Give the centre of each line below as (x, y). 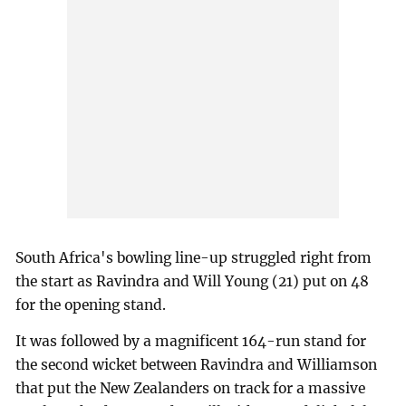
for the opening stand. (91, 304)
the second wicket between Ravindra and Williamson (197, 364)
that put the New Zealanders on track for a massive (191, 388)
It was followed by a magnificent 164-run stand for (191, 341)
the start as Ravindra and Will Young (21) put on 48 (193, 281)
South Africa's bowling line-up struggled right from (194, 257)
